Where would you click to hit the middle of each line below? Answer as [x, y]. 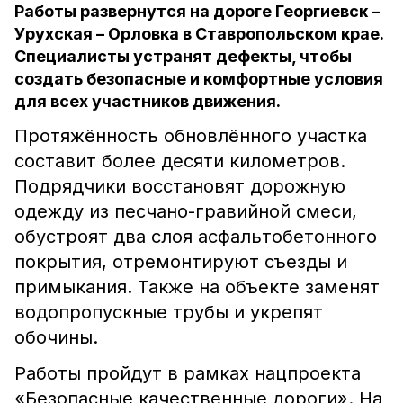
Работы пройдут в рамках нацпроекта [188, 373]
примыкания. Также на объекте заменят [197, 287]
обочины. [56, 337]
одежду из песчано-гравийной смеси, [186, 211]
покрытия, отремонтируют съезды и [181, 262]
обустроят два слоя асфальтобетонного [196, 237]
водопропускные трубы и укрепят [169, 312]
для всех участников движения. [148, 101]
